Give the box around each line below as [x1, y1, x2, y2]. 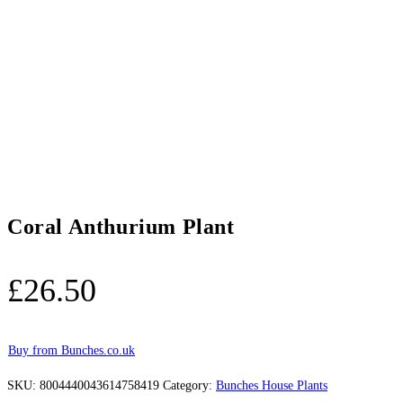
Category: [163, 378, 216, 392]
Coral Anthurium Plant [7, 214, 235, 238]
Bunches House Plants [216, 378, 327, 392]
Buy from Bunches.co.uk [8, 343, 135, 357]
